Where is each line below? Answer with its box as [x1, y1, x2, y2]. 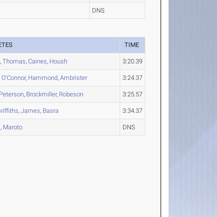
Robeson [59, 91, 84, 98]
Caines [28, 58, 47, 65]
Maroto [3, 124, 23, 131]
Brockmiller [26, 91, 57, 98]
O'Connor [1, 74, 26, 81]
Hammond [28, 74, 58, 81]
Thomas [2, 58, 26, 65]
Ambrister [60, 74, 88, 81]
